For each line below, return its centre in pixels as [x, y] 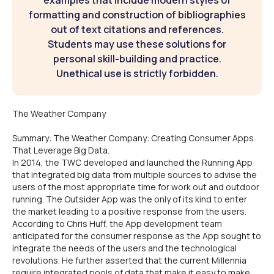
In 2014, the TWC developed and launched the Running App [132, 162]
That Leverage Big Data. [61, 150]
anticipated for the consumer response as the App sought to [137, 236]
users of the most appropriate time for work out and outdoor [136, 187]
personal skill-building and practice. [137, 59]
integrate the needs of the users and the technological [124, 248]
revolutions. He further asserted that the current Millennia [129, 260]
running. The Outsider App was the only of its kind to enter [130, 199]
